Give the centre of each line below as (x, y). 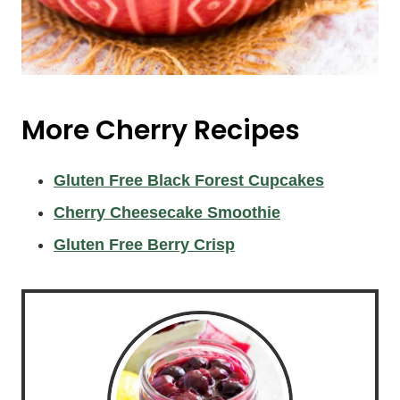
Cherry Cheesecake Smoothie (167, 213)
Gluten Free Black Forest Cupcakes (189, 181)
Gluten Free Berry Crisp (144, 245)
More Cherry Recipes (161, 131)
